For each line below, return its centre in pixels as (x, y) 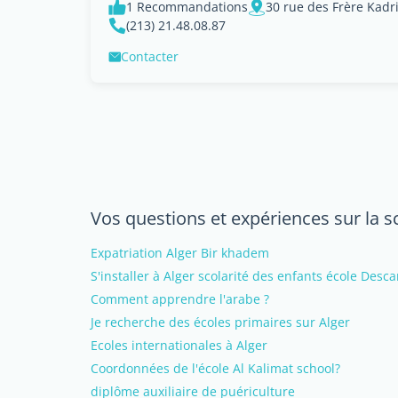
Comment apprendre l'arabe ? (180, 299)
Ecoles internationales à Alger (179, 345)
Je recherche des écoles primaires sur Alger (220, 322)
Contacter (150, 56)
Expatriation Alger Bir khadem (180, 253)
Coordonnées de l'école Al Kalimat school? (215, 368)
